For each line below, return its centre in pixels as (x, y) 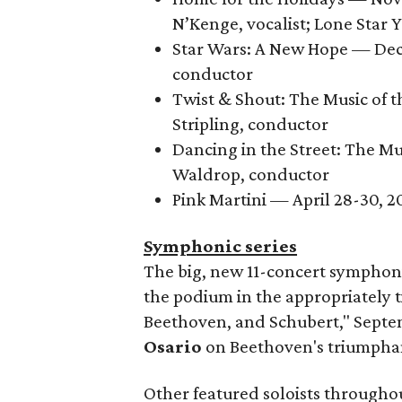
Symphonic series (221, 246)
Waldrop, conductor (251, 174)
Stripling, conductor (251, 124)
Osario (173, 346)
